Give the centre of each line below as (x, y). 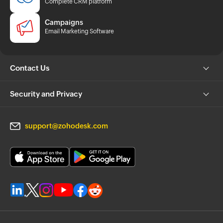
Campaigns (64, 24)
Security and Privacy (46, 95)
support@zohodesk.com (66, 127)
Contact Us (30, 69)
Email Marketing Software (79, 33)
